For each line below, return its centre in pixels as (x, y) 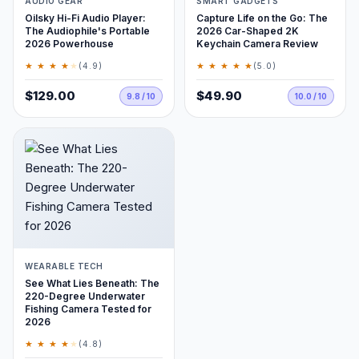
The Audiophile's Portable (87, 31)
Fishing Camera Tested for (88, 309)
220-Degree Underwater (85, 296)
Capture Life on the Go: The (262, 18)
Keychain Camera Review (257, 44)
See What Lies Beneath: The (92, 283)
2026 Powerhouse (69, 44)
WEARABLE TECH (64, 266)
